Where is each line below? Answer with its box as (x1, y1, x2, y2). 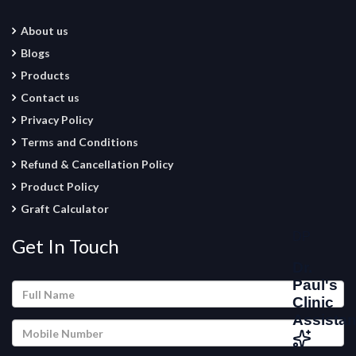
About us (21, 24, 68, 38)
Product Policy (21, 180, 99, 194)
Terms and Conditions (21, 135, 138, 149)
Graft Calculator (21, 202, 109, 216)
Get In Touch (12, 234, 119, 258)
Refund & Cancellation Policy (21, 157, 173, 172)
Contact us (21, 91, 79, 105)
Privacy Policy (21, 113, 93, 127)
